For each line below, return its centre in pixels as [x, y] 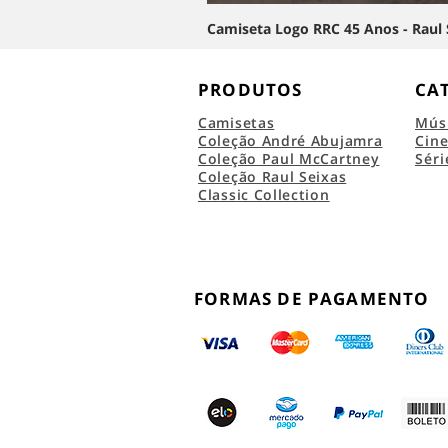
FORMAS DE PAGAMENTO [312, 299]
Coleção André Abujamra [290, 141]
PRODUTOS [250, 90]
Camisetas [236, 123]
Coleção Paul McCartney [289, 159]
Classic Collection [264, 195]
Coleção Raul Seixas [272, 177]
